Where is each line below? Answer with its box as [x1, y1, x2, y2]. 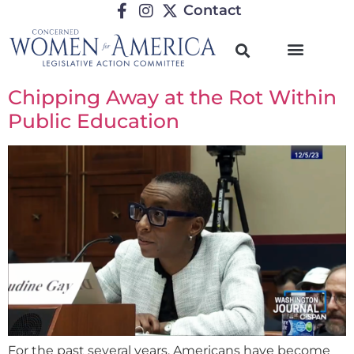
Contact [183, 2, 242, 19]
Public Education [8, 109, 179, 133]
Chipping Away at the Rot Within [8, 85, 337, 109]
